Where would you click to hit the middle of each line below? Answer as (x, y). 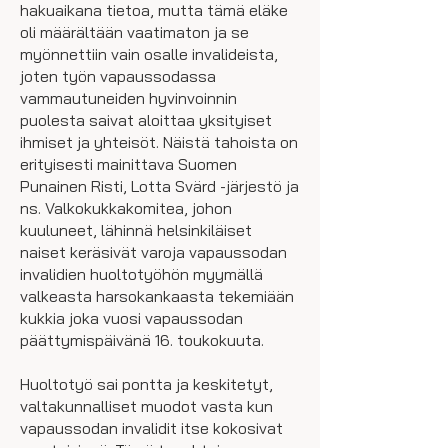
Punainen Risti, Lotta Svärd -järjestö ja (159, 186)
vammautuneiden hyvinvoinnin (128, 98)
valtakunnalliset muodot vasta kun (146, 406)
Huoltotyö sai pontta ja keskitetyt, (146, 384)
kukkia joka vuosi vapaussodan (131, 318)
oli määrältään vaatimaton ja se (134, 32)
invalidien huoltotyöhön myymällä (141, 274)
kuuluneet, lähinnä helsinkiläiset (136, 230)
